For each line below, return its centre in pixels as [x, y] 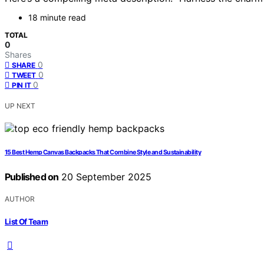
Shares [18, 55]
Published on [32, 177]
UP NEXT [20, 106]
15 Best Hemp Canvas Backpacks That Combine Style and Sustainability [103, 153]
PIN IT [22, 85]
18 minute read [57, 18]
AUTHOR [20, 199]
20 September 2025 [105, 177]
